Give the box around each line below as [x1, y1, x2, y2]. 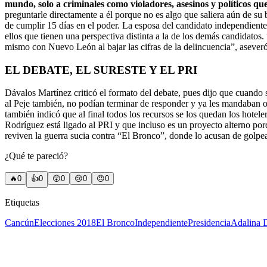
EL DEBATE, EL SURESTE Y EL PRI [5, 63, 197, 76]
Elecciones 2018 [34, 218, 96, 228]
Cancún [5, 218, 34, 228]
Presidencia [188, 218, 231, 228]
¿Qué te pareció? [5, 151, 68, 162]
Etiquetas [5, 197, 39, 208]
